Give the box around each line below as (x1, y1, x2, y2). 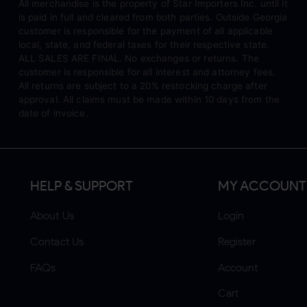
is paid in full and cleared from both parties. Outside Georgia (18, 12, 288, 23)
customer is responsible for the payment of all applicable (18, 25, 273, 37)
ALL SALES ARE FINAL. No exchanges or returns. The (18, 53, 259, 64)
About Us (29, 208, 75, 222)
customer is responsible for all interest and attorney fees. (18, 66, 276, 78)
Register (217, 234, 256, 248)
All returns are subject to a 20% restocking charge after (18, 80, 267, 92)
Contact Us (29, 234, 84, 248)
